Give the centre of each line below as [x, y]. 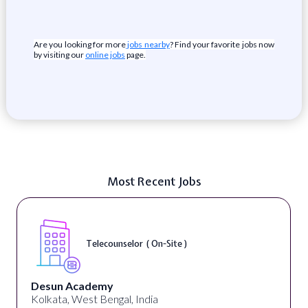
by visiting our [59, 55]
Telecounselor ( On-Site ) [136, 243]
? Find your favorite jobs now [222, 44]
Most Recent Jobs [154, 181]
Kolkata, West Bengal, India [94, 299]
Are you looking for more [80, 44]
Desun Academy [72, 286]
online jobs [105, 55]
